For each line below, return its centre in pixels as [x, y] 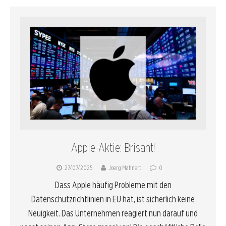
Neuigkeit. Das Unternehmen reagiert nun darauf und [113, 213]
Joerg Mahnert [125, 168]
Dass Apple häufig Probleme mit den [113, 185]
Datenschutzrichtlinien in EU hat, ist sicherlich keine [113, 199]
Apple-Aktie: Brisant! [113, 148]
